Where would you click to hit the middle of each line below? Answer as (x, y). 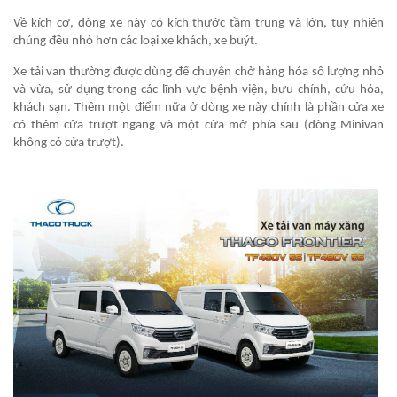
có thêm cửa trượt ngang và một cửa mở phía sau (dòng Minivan (198, 125)
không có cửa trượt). (69, 143)
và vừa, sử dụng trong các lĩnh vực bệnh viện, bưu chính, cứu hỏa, (198, 90)
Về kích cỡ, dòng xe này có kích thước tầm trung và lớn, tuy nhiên (198, 23)
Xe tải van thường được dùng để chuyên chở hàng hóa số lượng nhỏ (198, 72)
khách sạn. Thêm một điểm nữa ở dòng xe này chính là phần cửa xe (198, 107)
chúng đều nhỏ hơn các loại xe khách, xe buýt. (136, 41)
